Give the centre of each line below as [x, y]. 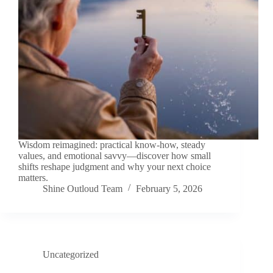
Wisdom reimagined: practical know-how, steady [112, 145]
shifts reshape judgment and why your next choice [115, 167]
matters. [33, 178]
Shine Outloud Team [83, 189]
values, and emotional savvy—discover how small [115, 156]
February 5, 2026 [169, 189]
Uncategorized [71, 255]
